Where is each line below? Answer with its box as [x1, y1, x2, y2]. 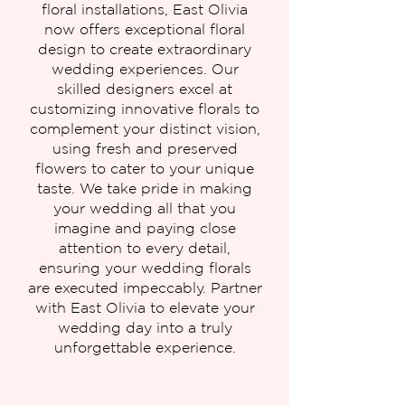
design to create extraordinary [38, 41, 251, 57]
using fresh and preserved [52, 140, 238, 156]
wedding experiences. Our [51, 61, 239, 77]
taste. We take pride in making [37, 180, 252, 196]
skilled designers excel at [57, 80, 232, 97]
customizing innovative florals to [30, 100, 259, 117]
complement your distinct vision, [29, 120, 260, 137]
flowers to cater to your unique [35, 160, 254, 176]
